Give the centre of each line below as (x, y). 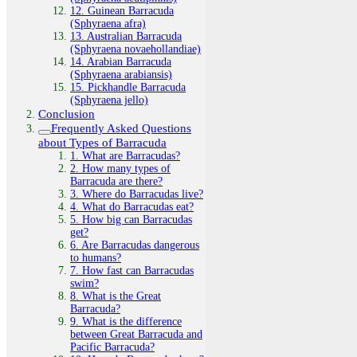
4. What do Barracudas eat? (132, 206)
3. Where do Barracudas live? (137, 194)
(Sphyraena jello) (109, 100)
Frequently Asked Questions (121, 127)
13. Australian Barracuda (126, 36)
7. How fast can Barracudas (132, 270)
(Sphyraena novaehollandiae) (135, 49)
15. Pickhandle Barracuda (128, 87)
